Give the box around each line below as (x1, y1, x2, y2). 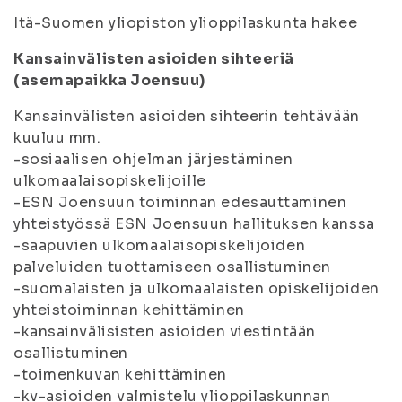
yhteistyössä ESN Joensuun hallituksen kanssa (13, 214, 375, 233)
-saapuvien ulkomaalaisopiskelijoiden (13, 236, 306, 255)
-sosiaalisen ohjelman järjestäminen (13, 150, 293, 169)
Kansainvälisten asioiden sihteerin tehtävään (13, 107, 360, 126)
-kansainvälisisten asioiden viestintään (13, 322, 316, 341)
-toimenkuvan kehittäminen (13, 365, 227, 384)
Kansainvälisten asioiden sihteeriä (13, 49, 295, 68)
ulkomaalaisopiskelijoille (13, 171, 206, 190)
